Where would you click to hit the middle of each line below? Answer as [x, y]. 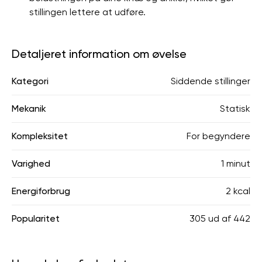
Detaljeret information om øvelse [99, 54]
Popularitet [36, 218]
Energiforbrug [41, 191]
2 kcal [238, 191]
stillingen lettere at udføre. [87, 12]
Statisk [235, 108]
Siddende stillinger [211, 81]
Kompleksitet [40, 136]
